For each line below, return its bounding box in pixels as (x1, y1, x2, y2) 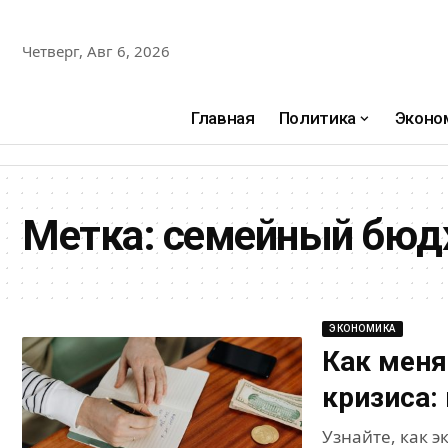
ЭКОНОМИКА (329, 323, 396, 335)
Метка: (22, 211, 163, 261)
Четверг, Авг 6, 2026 (22, 40, 170, 61)
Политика (278, 107, 357, 128)
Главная (191, 107, 255, 128)
